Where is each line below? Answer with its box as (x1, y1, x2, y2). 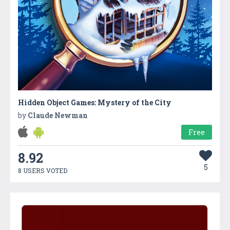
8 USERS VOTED (18, 166, 67, 175)
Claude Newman (28, 110, 88, 120)
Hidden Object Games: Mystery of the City (18, 97, 171, 107)
